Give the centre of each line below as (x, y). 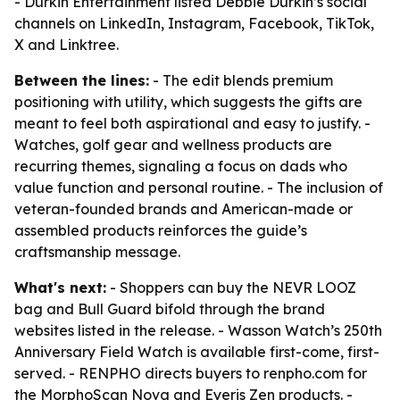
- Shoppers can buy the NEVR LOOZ (231, 287)
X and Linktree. (67, 45)
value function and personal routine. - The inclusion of (199, 187)
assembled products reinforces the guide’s (161, 230)
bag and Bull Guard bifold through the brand (170, 309)
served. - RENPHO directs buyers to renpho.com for (191, 373)
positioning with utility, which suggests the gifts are (188, 102)
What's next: (60, 287)
